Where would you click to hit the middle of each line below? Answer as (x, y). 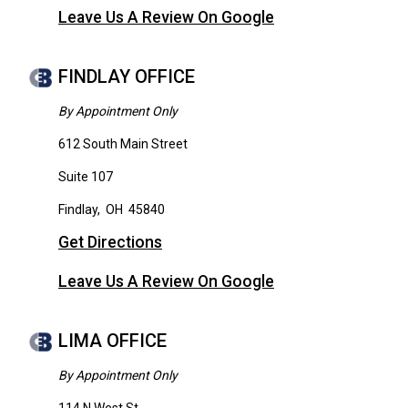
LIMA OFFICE (112, 341)
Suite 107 (86, 177)
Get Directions (110, 243)
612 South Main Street (123, 144)
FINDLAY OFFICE (127, 77)
